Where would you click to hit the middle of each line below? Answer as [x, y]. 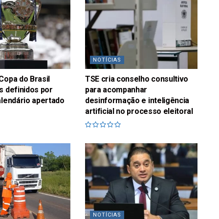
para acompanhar [116, 90]
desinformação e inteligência [137, 101]
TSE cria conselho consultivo [137, 79]
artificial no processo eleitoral [139, 111]
